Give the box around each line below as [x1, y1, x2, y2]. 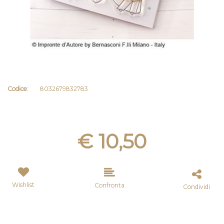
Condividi [183, 183, 210, 191]
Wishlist [12, 180, 34, 188]
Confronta [94, 181, 124, 189]
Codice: [7, 84, 28, 92]
